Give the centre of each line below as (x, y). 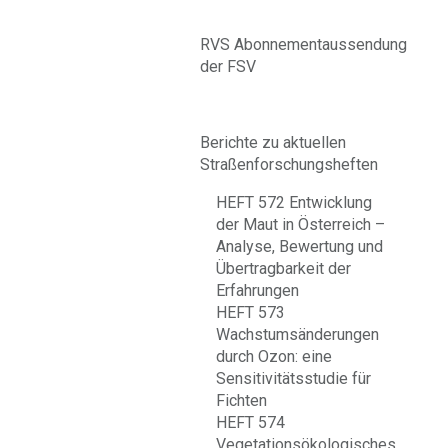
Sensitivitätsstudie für (293, 378)
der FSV (228, 66)
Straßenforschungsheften (289, 164)
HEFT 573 (250, 312)
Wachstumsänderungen (297, 334)
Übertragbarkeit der (283, 268)
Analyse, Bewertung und (299, 246)
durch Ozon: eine (274, 356)
